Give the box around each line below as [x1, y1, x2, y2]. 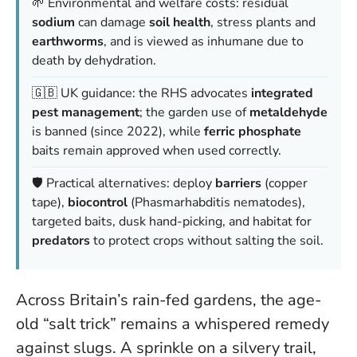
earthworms [32, 33, 104, 51]
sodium [32, 14, 75, 32]
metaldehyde [249, 104, 328, 122]
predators [32, 232, 90, 250]
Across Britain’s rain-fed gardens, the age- [16, 289, 321, 312]
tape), [32, 194, 68, 212]
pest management [32, 104, 139, 122]
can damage [75, 14, 149, 32]
